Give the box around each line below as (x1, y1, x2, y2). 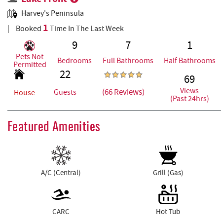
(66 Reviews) (102, 87, 145, 98)
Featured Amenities (7, 120, 101, 134)
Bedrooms (57, 55, 92, 66)
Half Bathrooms (164, 55, 216, 66)
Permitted (13, 59, 46, 70)
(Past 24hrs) (170, 93, 209, 104)
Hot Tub (156, 206, 180, 217)
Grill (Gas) (152, 167, 184, 178)
